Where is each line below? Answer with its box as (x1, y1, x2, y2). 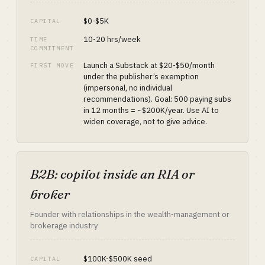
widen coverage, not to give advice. (83, 117, 207, 127)
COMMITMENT (30, 44, 75, 52)
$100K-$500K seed (83, 254, 152, 264)
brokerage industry (30, 221, 98, 231)
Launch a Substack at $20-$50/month (83, 60, 215, 70)
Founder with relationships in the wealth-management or (30, 209, 230, 219)
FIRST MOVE (30, 62, 74, 69)
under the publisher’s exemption (83, 72, 199, 82)
